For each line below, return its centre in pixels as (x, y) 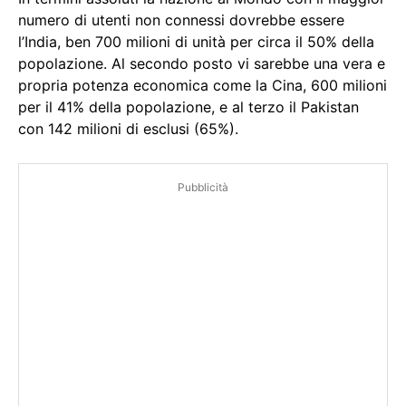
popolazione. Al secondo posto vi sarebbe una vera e (202, 64)
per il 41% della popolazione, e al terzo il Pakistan (188, 107)
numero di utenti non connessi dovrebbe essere (181, 20)
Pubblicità (203, 188)
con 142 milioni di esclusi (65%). (128, 129)
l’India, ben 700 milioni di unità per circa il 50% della (196, 42)
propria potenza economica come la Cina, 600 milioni (203, 86)
